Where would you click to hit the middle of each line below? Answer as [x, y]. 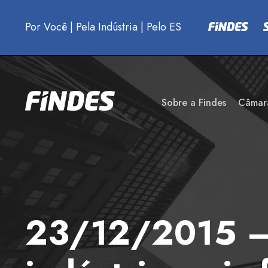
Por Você [46, 27]
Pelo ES [164, 27]
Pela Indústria [107, 27]
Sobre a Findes [194, 102]
